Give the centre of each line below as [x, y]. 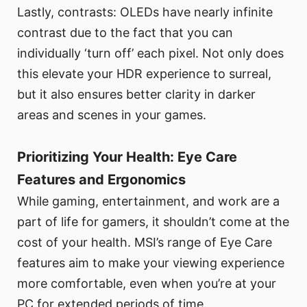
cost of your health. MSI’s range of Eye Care [145, 243]
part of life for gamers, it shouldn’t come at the [153, 222]
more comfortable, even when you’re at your [147, 284]
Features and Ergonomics [101, 180]
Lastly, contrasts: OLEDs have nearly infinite [145, 12]
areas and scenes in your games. [112, 115]
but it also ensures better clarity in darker [136, 95]
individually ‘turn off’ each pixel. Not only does [150, 53]
